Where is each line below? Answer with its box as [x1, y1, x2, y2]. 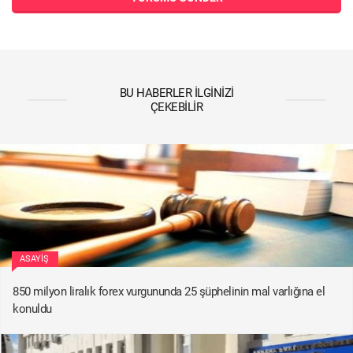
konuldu [13, 301, 52, 316]
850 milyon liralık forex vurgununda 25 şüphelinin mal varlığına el [13, 284, 325, 299]
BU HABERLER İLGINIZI [119, 85, 234, 100]
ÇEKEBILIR [150, 99, 203, 114]
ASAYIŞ [20, 253, 49, 264]
